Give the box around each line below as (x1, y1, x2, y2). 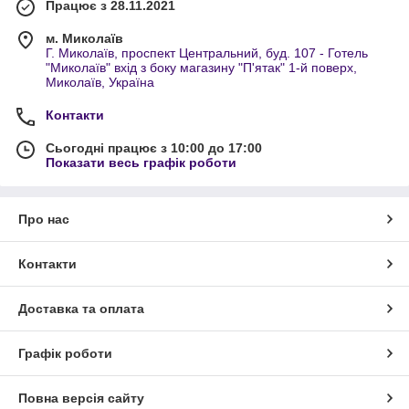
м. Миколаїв (46, 30, 123, 46)
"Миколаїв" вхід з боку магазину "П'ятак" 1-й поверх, (46, 59, 357, 75)
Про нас (18, 211, 69, 226)
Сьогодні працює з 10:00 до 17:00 (46, 140, 262, 155)
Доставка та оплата (18, 300, 144, 316)
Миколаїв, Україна (46, 74, 154, 89)
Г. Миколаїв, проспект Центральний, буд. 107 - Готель (46, 45, 368, 60)
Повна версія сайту (18, 390, 144, 405)
